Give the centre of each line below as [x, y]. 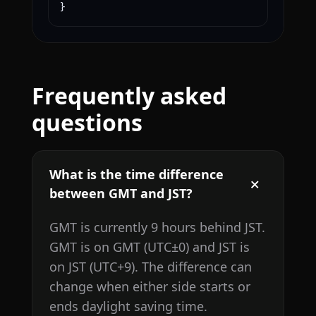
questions [87, 123]
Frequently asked [129, 96]
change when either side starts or [150, 287]
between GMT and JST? [121, 194]
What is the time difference [136, 175]
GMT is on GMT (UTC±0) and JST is [149, 247]
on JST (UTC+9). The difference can [150, 267]
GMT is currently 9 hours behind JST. [157, 227]
